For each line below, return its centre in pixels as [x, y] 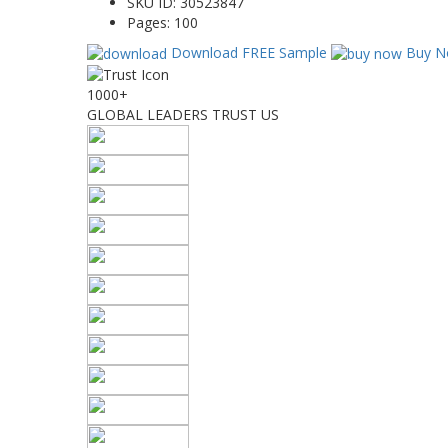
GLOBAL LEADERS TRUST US [183, 114]
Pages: [150, 22]
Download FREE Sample [249, 52]
